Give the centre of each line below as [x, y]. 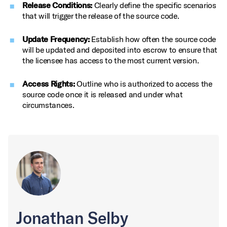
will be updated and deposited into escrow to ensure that [120, 50]
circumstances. [48, 105]
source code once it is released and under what [103, 94]
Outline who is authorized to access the [143, 84]
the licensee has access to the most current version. [111, 60]
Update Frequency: [56, 39]
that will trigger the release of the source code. [101, 16]
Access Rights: [49, 84]
